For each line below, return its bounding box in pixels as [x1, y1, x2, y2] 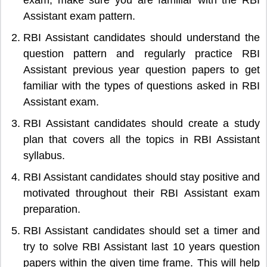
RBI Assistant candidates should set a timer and [23, 224, 260, 237]
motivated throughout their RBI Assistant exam [23, 187, 260, 199]
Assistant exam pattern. [23, 10, 135, 22]
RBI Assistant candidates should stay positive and [23, 170, 260, 183]
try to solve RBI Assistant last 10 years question [23, 240, 260, 253]
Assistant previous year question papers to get [23, 63, 260, 76]
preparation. [23, 203, 80, 215]
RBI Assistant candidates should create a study [23, 117, 260, 129]
